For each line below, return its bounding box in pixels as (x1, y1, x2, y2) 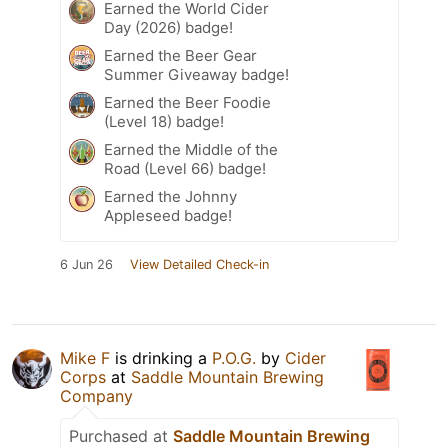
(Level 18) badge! (104, 112, 224, 132)
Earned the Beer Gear (104, 46, 257, 66)
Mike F (60, 348, 110, 369)
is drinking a (110, 348, 212, 369)
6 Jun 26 (60, 257, 113, 273)
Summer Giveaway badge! (104, 65, 289, 85)
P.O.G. (212, 348, 256, 369)
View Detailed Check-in (130, 257, 269, 273)
